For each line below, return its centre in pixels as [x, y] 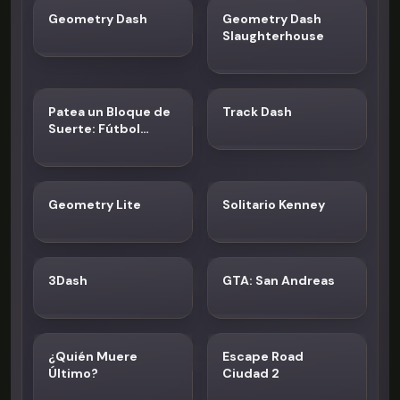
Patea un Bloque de [109, 112]
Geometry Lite [95, 204]
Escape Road [263, 356]
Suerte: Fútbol [94, 129]
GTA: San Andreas [279, 280]
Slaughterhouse [273, 36]
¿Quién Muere [93, 356]
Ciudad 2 [251, 373]
